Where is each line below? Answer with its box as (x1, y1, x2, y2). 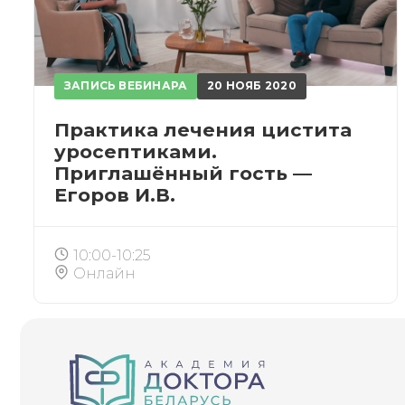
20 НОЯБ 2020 (207, 79, 297, 93)
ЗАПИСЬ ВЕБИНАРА (63, 79, 188, 93)
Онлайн (73, 264, 136, 282)
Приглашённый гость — (54, 161, 312, 184)
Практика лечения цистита (54, 118, 352, 141)
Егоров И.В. (54, 183, 175, 206)
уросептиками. (54, 139, 217, 163)
